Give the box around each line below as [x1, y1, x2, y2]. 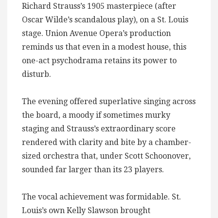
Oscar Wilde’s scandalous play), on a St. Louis [22, 15, 188, 25]
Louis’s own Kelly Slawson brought [22, 206, 150, 216]
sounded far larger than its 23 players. [22, 165, 164, 175]
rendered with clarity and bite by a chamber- [22, 138, 191, 147]
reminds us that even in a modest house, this [22, 42, 186, 52]
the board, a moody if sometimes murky [22, 110, 170, 120]
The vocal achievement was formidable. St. [22, 192, 181, 202]
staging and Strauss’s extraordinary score [22, 124, 176, 134]
